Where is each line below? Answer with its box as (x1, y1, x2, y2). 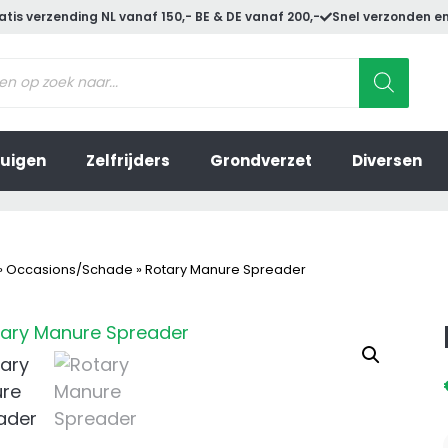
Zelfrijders (86, 150, 170, 172)
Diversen (352, 150, 422, 172)
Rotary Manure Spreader (145, 260, 306, 278)
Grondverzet (210, 150, 312, 172)
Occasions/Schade (6, 260, 133, 278)
